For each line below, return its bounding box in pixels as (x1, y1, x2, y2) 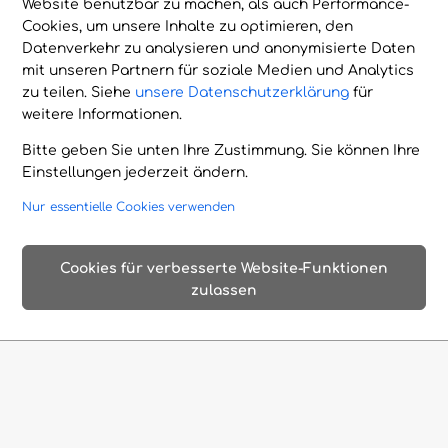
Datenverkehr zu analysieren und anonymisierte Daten (22, 40, 416, 56)
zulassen (191, 282, 257, 298)
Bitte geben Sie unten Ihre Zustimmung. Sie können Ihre (22, 142, 421, 158)
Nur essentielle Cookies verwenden (22, 199, 236, 214)
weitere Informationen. (22, 106, 183, 122)
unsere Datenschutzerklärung (135, 84, 350, 100)
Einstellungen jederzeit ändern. (22, 164, 249, 180)
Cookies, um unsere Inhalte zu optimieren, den (22, 18, 354, 34)
